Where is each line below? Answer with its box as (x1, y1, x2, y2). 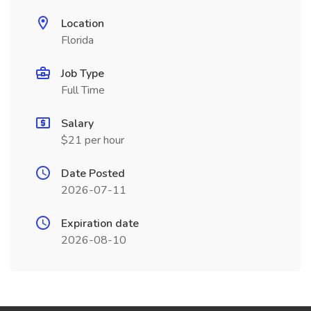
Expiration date (61, 216, 139, 231)
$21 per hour (61, 133, 124, 148)
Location (61, 16, 104, 31)
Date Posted (61, 166, 125, 181)
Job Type (61, 66, 104, 81)
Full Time (61, 83, 105, 98)
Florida (61, 33, 94, 48)
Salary (61, 116, 94, 131)
